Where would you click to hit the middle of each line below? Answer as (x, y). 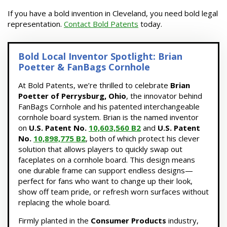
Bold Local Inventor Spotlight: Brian (100, 56)
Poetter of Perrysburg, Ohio (72, 96)
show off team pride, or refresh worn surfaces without (113, 191)
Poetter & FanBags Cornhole (84, 67)
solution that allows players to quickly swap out (100, 149)
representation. (36, 24)
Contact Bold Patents (101, 24)
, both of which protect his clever (143, 138)
